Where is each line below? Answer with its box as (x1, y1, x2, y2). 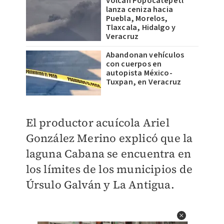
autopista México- (105, 67, 172, 78)
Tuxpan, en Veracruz (105, 76, 181, 87)
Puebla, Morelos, (105, 13, 168, 24)
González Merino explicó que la (25, 130, 193, 145)
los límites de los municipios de (25, 161, 192, 176)
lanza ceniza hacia (105, 4, 173, 15)
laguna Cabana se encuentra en (25, 146, 191, 161)
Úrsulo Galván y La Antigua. (25, 177, 174, 192)
